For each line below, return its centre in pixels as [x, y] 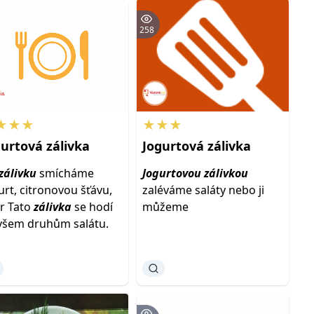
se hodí [93, 207]
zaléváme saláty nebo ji [203, 190]
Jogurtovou [171, 173]
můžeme [165, 207]
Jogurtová [173, 146]
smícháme [66, 173]
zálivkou [226, 173]
